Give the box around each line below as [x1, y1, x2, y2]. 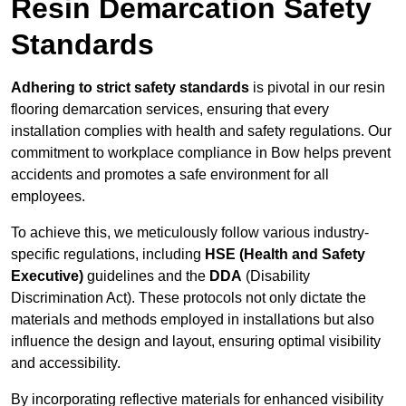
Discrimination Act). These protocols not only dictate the [11, 290, 366, 306]
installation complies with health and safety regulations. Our [11, 123, 391, 140]
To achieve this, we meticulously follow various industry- [11, 225, 369, 241]
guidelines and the [83, 268, 209, 285]
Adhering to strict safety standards [11, 80, 249, 96]
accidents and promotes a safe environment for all [11, 167, 329, 183]
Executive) [11, 268, 83, 285]
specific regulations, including [11, 246, 205, 263]
